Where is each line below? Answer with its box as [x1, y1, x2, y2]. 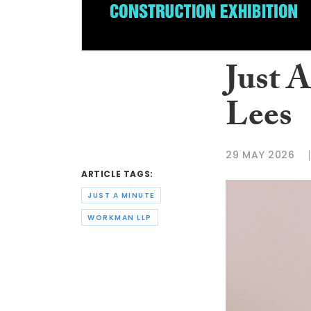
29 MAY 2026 [226, 148, 295, 162]
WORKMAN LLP [87, 212, 152, 223]
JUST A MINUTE [87, 190, 155, 201]
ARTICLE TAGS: [81, 168, 153, 180]
